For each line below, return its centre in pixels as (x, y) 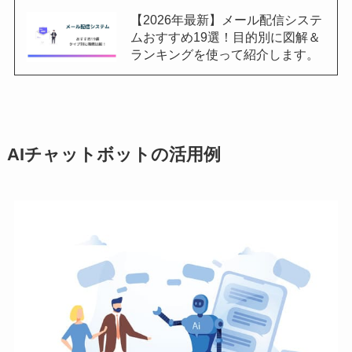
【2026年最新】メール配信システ (226, 20)
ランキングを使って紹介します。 (224, 55)
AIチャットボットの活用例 (114, 155)
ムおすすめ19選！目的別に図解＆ (225, 37)
